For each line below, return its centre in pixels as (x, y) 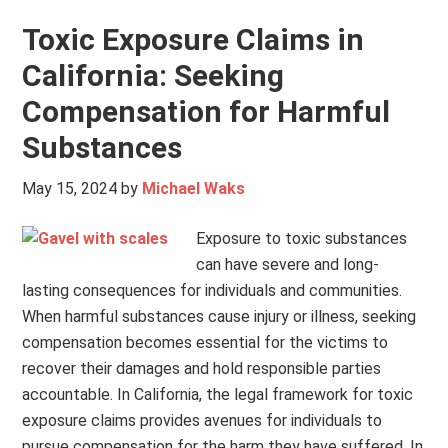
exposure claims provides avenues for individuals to (202, 420)
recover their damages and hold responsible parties (202, 368)
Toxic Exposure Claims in (193, 39)
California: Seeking (153, 75)
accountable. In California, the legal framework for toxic (218, 394)
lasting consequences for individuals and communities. (212, 290)
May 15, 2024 (70, 188)
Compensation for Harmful (206, 111)
